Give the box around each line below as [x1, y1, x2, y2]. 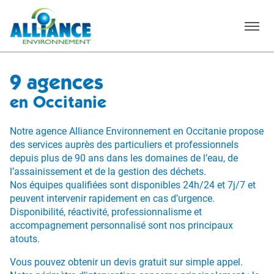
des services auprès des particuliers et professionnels [10, 139, 239, 150]
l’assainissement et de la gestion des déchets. [10, 166, 206, 177]
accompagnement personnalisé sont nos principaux [10, 220, 233, 231]
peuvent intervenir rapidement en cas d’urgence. [10, 193, 215, 204]
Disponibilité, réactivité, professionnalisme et [10, 206, 202, 218]
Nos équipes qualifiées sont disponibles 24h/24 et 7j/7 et [10, 179, 256, 191]
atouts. [10, 233, 40, 245]
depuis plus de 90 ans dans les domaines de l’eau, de [10, 152, 238, 164]
